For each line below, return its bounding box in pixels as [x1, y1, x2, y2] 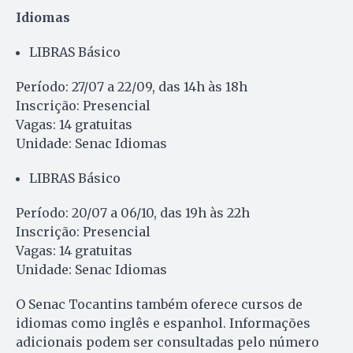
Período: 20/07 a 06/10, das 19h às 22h [16, 204, 250, 221]
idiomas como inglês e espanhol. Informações [16, 314, 310, 331]
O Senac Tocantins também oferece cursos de [16, 295, 303, 312]
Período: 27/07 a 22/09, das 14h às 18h [16, 78, 247, 95]
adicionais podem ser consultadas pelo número [16, 333, 319, 350]
